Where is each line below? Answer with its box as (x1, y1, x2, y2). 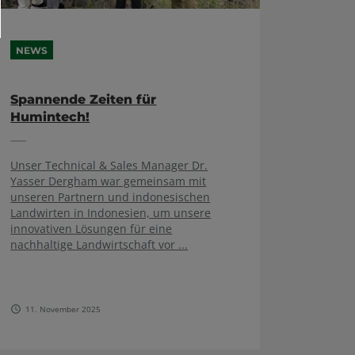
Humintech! (10, 109, 90, 125)
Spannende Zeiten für (10, 92, 157, 108)
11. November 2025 (25, 303, 101, 315)
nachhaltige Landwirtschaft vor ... (10, 236, 189, 252)
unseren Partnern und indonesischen (10, 189, 211, 204)
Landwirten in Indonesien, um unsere (10, 204, 212, 220)
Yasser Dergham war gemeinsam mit (10, 173, 207, 189)
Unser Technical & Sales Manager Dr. (10, 157, 208, 173)
